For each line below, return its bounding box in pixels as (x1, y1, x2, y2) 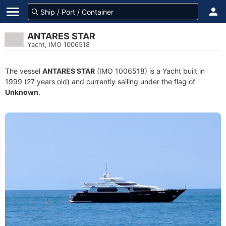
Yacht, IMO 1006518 (27, 40, 90, 48)
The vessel (5, 67, 42, 75)
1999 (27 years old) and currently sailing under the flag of (5, 77, 195, 86)
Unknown (5, 88, 38, 96)
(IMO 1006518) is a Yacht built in (95, 67, 205, 75)
